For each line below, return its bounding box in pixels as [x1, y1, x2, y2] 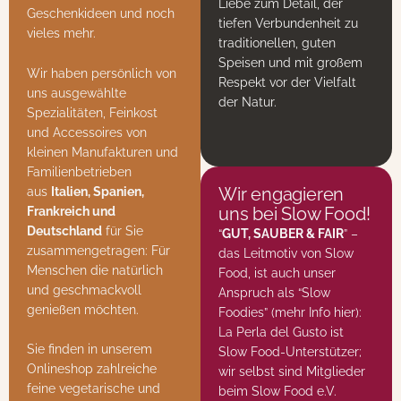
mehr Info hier [275, 304, 355, 320]
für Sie [102, 223, 143, 238]
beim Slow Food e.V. [218, 383, 337, 398]
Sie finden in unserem [27, 341, 152, 356]
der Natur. [218, 94, 277, 109]
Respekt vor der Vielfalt [218, 74, 356, 90]
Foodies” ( [218, 304, 275, 320]
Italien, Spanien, [51, 183, 144, 199]
